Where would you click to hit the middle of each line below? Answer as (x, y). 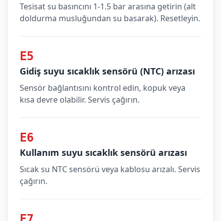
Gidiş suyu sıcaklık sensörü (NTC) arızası (107, 71)
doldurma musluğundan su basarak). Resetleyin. (110, 18)
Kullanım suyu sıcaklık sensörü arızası (103, 152)
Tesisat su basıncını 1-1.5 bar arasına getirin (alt (108, 6)
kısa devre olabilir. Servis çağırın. (80, 100)
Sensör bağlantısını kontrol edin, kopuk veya (103, 88)
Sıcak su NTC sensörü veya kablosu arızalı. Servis (110, 169)
